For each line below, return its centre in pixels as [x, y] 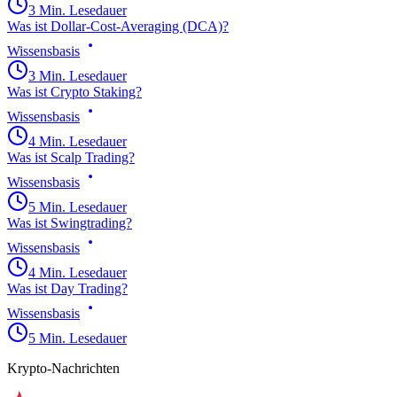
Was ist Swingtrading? [70, 222]
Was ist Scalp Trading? [71, 157]
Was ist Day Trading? [67, 288]
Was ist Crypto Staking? [74, 91]
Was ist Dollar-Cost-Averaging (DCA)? [118, 26]
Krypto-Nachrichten [63, 368]
